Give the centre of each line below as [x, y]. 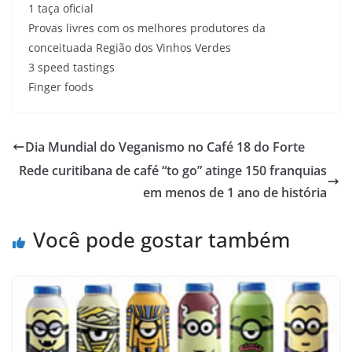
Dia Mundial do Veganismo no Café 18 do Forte [165, 147]
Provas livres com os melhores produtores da [147, 28]
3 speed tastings [71, 67]
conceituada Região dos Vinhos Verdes [130, 48]
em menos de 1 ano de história [235, 192]
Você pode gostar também [161, 240]
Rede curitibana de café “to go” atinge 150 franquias [173, 170]
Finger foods [61, 87]
